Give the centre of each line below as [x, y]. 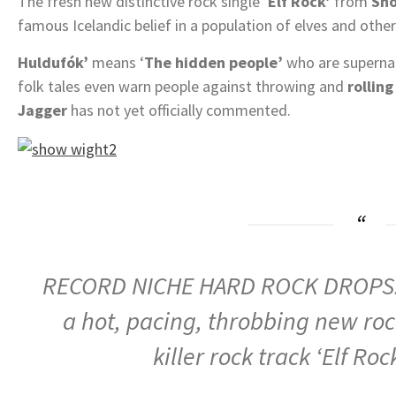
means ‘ [116, 62]
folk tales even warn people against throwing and [183, 86]
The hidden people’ [213, 62]
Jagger [42, 110]
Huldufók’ [53, 62]
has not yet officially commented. [181, 110]
